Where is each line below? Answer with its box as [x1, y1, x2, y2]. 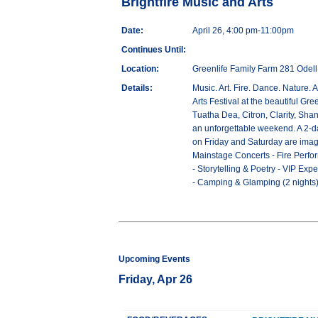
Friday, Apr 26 [119, 273, 192, 286]
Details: [121, 83, 153, 94]
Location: [121, 64, 159, 75]
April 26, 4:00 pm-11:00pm [192, 26, 294, 36]
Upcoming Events [119, 254, 190, 265]
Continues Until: [121, 45, 186, 55]
